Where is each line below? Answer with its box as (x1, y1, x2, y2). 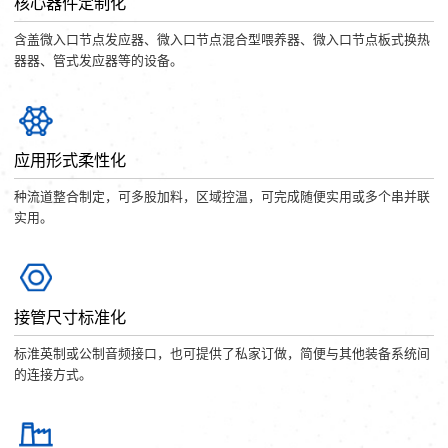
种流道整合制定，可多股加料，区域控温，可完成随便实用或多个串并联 (14, 189, 431, 205)
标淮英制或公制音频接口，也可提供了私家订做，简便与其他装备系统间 (14, 346, 431, 362)
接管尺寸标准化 (14, 307, 127, 326)
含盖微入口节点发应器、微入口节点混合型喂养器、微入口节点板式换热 (14, 32, 431, 48)
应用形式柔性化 (14, 150, 127, 169)
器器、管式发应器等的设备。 (14, 53, 184, 69)
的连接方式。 (14, 367, 93, 383)
